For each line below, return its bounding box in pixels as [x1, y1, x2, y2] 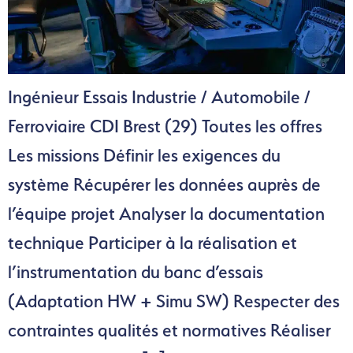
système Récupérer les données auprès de [8, 174, 321, 195]
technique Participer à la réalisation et [8, 232, 297, 254]
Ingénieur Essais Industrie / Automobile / [8, 87, 310, 108]
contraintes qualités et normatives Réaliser [8, 320, 331, 341]
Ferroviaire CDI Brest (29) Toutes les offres [8, 116, 322, 137]
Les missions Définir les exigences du [8, 145, 281, 166]
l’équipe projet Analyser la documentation [8, 203, 325, 225]
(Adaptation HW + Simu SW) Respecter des [8, 291, 340, 312]
